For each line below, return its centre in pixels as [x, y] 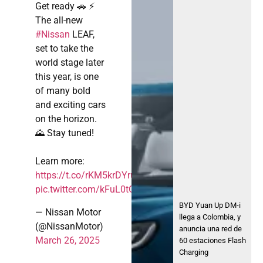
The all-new [59, 21]
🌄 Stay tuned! [65, 133]
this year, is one [67, 77]
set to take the [64, 49]
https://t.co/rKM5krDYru [85, 176]
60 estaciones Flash [213, 240]
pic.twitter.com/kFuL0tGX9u [93, 190]
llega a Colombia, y [210, 217]
